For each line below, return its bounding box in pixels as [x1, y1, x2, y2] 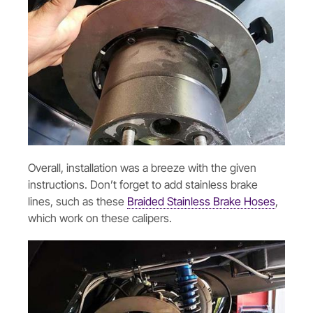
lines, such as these [28, 194, 127, 208]
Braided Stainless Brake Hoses [127, 194, 275, 208]
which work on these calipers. [28, 210, 172, 225]
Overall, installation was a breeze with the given [28, 160, 256, 175]
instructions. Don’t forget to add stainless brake [28, 177, 258, 191]
